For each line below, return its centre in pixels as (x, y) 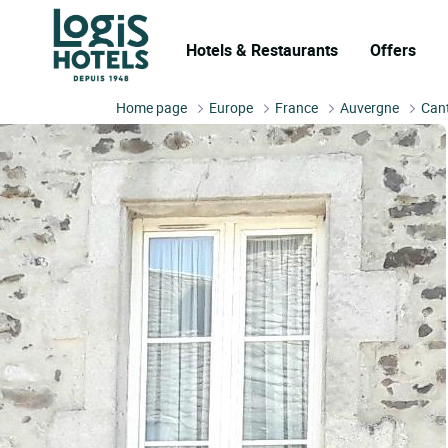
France (297, 107)
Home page (152, 107)
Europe (231, 107)
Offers (393, 50)
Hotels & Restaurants (262, 50)
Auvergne (370, 107)
